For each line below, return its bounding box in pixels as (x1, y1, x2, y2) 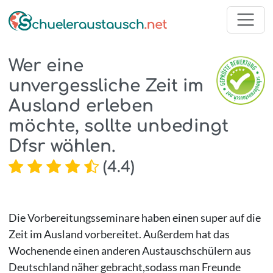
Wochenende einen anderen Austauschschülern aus (8, 243, 251, 257)
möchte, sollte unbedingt (8, 116, 229, 136)
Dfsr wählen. (8, 136, 116, 156)
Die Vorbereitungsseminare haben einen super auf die (8, 210, 261, 224)
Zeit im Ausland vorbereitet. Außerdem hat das (8, 227, 230, 241)
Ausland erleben (8, 96, 154, 116)
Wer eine (8, 55, 83, 76)
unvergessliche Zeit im (8, 76, 204, 96)
